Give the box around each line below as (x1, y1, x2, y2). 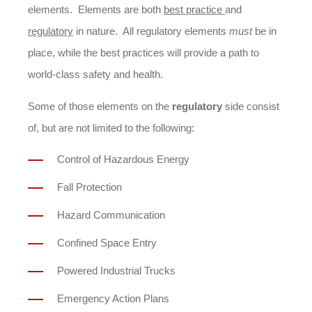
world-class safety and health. (28, 68, 163, 80)
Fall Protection (57, 181, 122, 193)
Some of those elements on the (28, 100, 172, 112)
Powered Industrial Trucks (57, 265, 175, 276)
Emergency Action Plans (57, 292, 169, 304)
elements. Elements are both (28, 3, 164, 15)
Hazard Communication (57, 209, 165, 221)
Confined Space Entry (57, 237, 157, 249)
